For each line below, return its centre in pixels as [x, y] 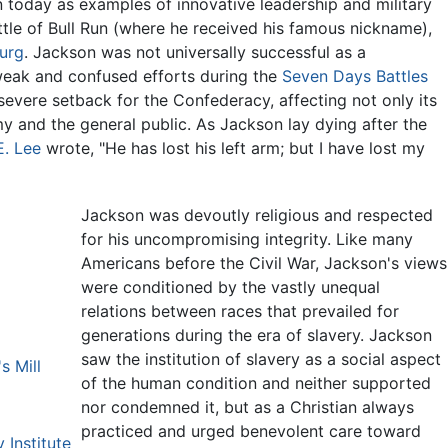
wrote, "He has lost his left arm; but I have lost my [233, 148]
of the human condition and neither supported [256, 382]
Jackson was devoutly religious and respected [257, 214]
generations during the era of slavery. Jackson [257, 334]
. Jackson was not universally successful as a [195, 52]
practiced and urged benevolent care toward [251, 430]
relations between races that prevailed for [240, 310]
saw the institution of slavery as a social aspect [261, 358]
